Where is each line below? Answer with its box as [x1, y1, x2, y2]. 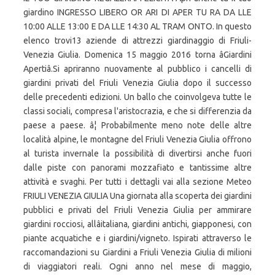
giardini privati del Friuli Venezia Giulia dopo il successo [23, 78, 252, 88]
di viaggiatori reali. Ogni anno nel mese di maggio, [23, 261, 252, 271]
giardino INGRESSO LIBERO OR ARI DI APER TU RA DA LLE [23, 7, 252, 17]
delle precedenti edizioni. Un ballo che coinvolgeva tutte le [23, 92, 252, 102]
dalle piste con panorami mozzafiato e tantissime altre [23, 163, 252, 172]
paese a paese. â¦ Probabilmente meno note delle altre [23, 120, 252, 130]
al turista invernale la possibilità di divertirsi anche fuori [23, 149, 252, 158]
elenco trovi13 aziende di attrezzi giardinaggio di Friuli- [23, 36, 252, 45]
